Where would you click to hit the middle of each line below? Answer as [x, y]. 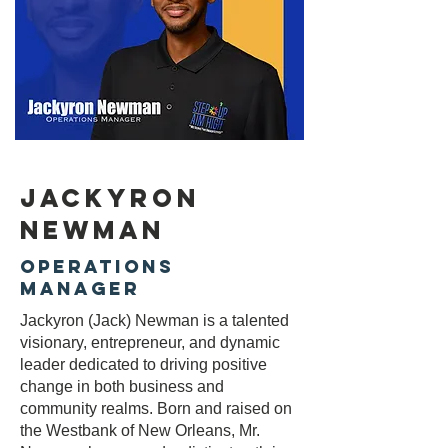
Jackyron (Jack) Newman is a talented [154, 320]
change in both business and [122, 386]
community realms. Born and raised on [156, 408]
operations [97, 266]
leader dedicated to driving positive [143, 364]
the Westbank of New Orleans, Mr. [140, 430]
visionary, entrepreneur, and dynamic [150, 342]
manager [80, 288]
